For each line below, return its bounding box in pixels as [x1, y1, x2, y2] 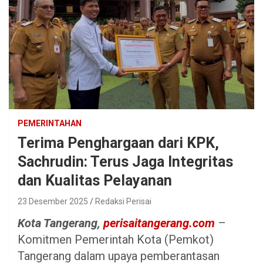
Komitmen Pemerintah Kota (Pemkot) [18, 232, 214, 247]
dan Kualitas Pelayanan [18, 172, 172, 190]
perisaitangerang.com [103, 216, 215, 231]
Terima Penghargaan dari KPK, [18, 134, 219, 152]
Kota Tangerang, [18, 216, 103, 231]
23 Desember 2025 [18, 197, 88, 207]
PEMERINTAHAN [18, 119, 82, 129]
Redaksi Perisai [95, 197, 151, 207]
